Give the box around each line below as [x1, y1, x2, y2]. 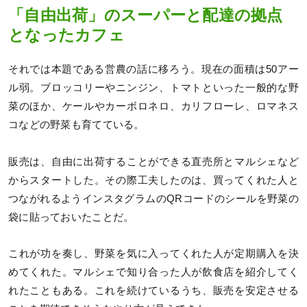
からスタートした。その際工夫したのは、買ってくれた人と [8, 174, 299, 186]
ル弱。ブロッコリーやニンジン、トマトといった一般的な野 [8, 82, 299, 94]
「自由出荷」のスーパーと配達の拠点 [8, 6, 283, 24]
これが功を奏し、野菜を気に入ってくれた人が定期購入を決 [8, 247, 299, 259]
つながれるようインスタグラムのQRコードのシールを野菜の [8, 193, 299, 204]
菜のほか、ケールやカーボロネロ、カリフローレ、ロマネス [8, 101, 299, 112]
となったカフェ [8, 26, 125, 44]
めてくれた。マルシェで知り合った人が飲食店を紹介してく [8, 266, 299, 278]
